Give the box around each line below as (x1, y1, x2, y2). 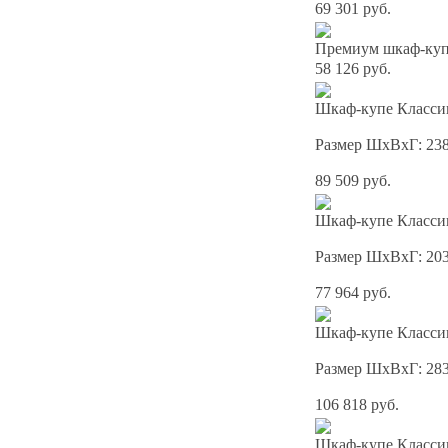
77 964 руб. (315, 284, 391, 302)
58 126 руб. (315, 60, 391, 78)
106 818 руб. (315, 396, 399, 414)
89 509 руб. (315, 172, 391, 190)
